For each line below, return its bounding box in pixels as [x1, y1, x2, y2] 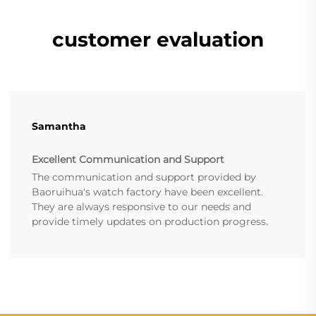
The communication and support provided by [32, 171, 256, 184]
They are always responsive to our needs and [32, 200, 251, 214]
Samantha [32, 120, 86, 133]
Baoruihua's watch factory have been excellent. [32, 186, 263, 199]
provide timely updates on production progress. [32, 215, 268, 229]
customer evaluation [52, 28, 264, 52]
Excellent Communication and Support [32, 153, 224, 166]
